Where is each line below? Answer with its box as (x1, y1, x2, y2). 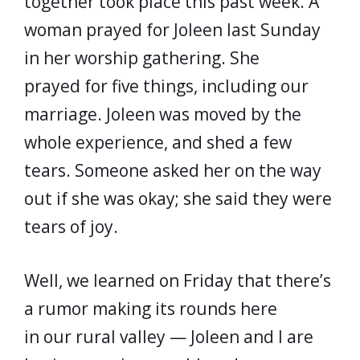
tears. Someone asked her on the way (24, 159, 321, 182)
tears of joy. (24, 215, 118, 238)
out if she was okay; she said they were (24, 187, 332, 210)
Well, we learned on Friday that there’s (24, 268, 331, 292)
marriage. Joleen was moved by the (24, 103, 301, 125)
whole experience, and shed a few (24, 131, 292, 153)
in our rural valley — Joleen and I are (24, 325, 313, 348)
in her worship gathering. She (24, 47, 260, 69)
